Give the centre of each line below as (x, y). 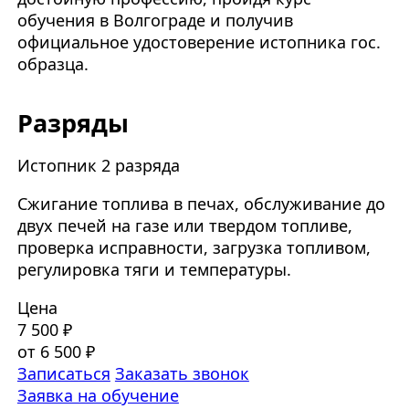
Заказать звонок (182, 374)
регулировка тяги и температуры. (154, 270)
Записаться (63, 374)
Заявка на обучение (98, 396)
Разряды (73, 122)
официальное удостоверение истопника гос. (199, 42)
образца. (52, 64)
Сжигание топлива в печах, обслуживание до (201, 204)
